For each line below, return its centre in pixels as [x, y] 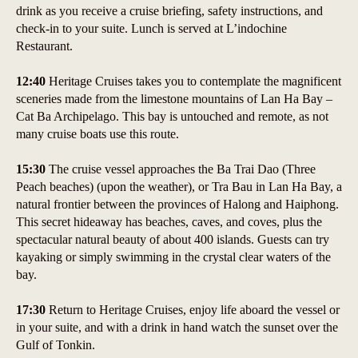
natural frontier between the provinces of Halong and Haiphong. [177, 204]
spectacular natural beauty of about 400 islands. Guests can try [173, 239]
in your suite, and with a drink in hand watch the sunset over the [177, 327]
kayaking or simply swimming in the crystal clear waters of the [173, 257]
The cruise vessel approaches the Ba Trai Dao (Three [181, 169]
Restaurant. [44, 46]
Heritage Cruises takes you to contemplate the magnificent [193, 81]
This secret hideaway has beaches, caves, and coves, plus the [169, 221]
